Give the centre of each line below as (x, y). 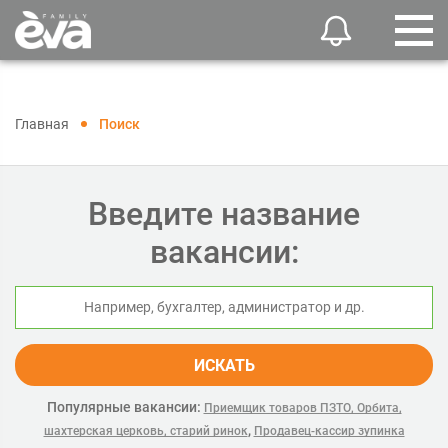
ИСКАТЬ (224, 365)
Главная (42, 124)
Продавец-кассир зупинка (329, 431)
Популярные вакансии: (123, 407)
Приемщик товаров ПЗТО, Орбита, (302, 408)
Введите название (224, 214)
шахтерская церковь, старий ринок (145, 431)
